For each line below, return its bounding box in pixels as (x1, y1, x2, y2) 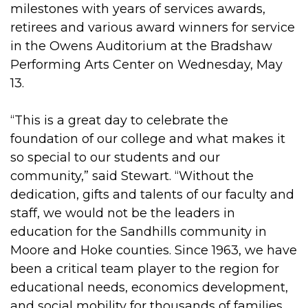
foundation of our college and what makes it (10, 131, 285, 147)
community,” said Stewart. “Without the (10, 168, 254, 184)
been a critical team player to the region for (10, 261, 279, 277)
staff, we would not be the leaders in (10, 206, 235, 221)
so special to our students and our (10, 150, 220, 166)
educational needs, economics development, (10, 280, 288, 296)
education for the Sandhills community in (10, 224, 267, 240)
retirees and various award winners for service (10, 20, 295, 36)
